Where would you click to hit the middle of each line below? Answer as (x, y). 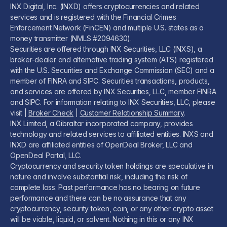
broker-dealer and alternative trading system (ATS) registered (112, 59)
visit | (20, 112)
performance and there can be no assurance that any (99, 198)
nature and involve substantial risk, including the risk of (99, 176)
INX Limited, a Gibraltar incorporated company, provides (102, 123)
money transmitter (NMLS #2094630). (71, 38)
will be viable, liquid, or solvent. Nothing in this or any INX (102, 219)
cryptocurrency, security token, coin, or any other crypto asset (112, 208)
